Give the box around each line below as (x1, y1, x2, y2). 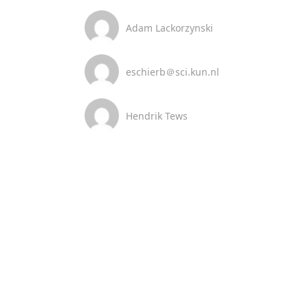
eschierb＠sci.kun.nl (125, 65, 219, 78)
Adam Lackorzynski (125, 21, 213, 34)
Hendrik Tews (125, 109, 188, 122)
